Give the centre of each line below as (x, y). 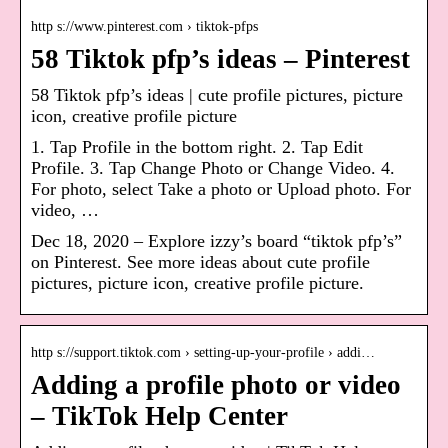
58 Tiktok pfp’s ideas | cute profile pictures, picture (217, 95)
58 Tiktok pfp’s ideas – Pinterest (220, 59)
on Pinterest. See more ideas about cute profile (200, 262)
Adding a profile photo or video (216, 385)
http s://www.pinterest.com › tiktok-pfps (144, 27)
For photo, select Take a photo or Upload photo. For (221, 189)
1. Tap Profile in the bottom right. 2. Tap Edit (197, 147)
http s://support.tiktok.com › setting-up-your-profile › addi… (203, 353)
